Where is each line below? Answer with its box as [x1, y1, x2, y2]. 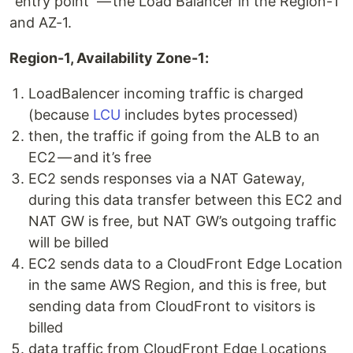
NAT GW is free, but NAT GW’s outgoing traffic [28, 213, 336, 229]
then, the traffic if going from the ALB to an [28, 128, 320, 144]
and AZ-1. [9, 14, 72, 31]
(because [28, 106, 93, 123]
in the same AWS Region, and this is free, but [28, 277, 327, 293]
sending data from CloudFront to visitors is [28, 298, 315, 314]
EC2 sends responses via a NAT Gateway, [28, 170, 305, 187]
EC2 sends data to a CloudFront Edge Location [28, 255, 343, 272]
